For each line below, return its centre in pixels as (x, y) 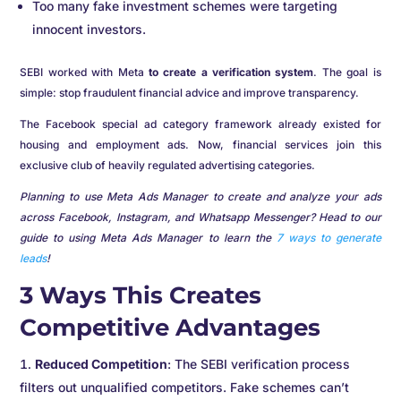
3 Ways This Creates (141, 296)
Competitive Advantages (171, 328)
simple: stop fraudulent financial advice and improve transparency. (190, 93)
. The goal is (347, 73)
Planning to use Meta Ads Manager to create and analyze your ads (200, 197)
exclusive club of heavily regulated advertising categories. (168, 166)
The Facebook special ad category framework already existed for (200, 124)
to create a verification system (231, 73)
